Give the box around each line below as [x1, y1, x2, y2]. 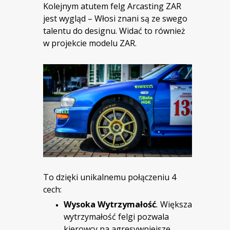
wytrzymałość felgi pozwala [64, 211, 169, 223]
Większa [160, 199, 192, 210]
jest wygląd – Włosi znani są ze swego [43, 13, 187, 25]
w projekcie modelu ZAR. [43, 37, 137, 49]
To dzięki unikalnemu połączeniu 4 [43, 171, 176, 183]
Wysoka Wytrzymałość [64, 199, 156, 210]
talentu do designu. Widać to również [43, 25, 185, 37]
